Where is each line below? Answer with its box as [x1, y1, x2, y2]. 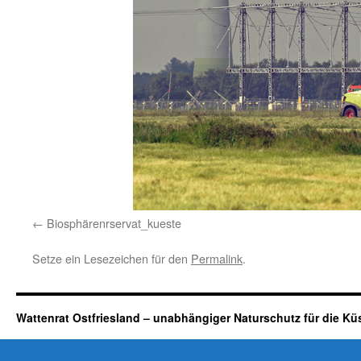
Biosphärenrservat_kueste [47, 214, 181, 231]
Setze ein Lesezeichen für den [32, 250, 191, 267]
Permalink [191, 250, 243, 267]
